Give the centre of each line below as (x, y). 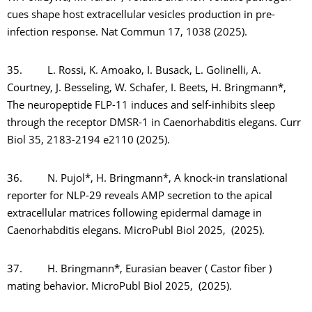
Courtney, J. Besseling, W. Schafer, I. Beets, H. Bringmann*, (147, 89)
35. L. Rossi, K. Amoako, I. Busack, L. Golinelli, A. (134, 71)
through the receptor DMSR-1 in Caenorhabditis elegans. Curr (154, 124)
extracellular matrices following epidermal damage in (134, 214)
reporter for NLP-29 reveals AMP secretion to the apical (140, 197)
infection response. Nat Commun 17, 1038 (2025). (127, 33)
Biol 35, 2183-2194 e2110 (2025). (88, 141)
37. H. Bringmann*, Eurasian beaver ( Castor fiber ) (139, 270)
